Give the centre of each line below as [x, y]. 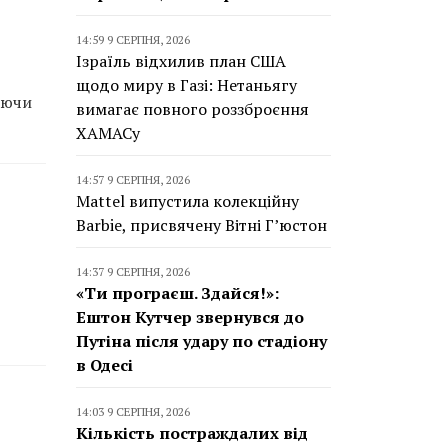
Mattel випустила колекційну [187, 201]
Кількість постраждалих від [192, 433]
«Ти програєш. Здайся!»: [177, 293]
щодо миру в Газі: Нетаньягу [186, 85]
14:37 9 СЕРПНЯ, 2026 [133, 271]
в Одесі [104, 365]
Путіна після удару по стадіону [201, 341]
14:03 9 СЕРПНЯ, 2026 [133, 411]
